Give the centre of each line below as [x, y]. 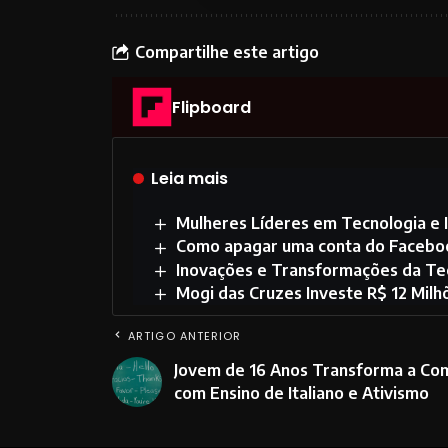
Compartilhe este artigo [227, 51]
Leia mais [189, 179]
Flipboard [211, 108]
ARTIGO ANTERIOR [185, 336]
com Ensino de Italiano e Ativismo [301, 393]
